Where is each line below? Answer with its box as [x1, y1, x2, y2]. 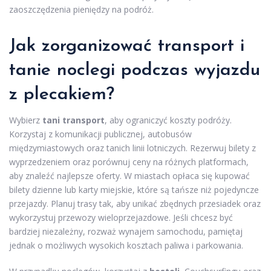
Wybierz [9, 114, 42, 126]
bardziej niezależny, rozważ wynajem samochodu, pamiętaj [9, 226, 243, 237]
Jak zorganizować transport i [9, 37, 244, 56]
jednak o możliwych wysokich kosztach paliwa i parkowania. [9, 240, 243, 251]
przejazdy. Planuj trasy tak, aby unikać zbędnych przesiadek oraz [9, 198, 261, 209]
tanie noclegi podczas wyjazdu [9, 61, 260, 80]
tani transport [42, 114, 105, 126]
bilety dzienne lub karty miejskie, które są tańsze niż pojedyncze [9, 184, 259, 195]
